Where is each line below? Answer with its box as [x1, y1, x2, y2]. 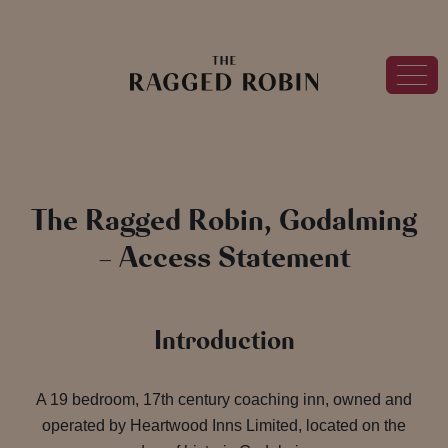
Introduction [153, 324, 295, 358]
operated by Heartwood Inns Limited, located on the [42, 417, 406, 434]
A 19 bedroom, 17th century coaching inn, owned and [36, 391, 412, 408]
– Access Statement [98, 238, 350, 277]
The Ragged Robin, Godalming [31, 201, 417, 240]
